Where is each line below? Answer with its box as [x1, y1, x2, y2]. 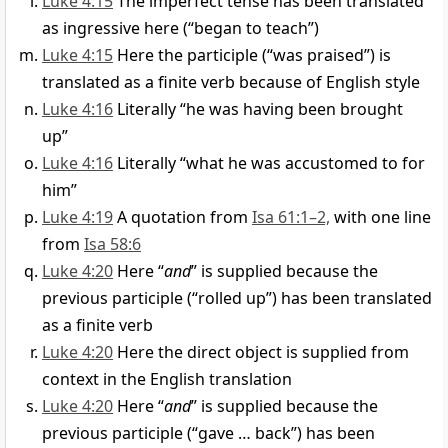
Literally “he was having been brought [117, 98, 403, 121]
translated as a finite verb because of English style [42, 71, 420, 94]
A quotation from [117, 206, 252, 229]
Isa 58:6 [84, 233, 141, 256]
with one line [330, 206, 431, 229]
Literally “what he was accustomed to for [117, 152, 425, 175]
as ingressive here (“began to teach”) [42, 17, 319, 40]
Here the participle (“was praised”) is [117, 44, 391, 67]
